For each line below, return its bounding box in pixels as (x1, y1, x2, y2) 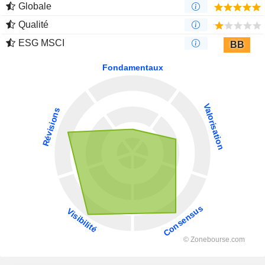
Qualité (18, 20, 49, 30)
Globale (18, 1, 51, 11)
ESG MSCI (18, 38, 64, 48)
